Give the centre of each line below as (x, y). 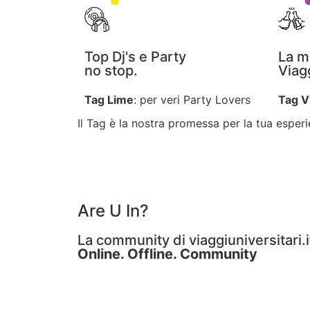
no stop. (111, 71)
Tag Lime (109, 100)
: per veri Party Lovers (192, 100)
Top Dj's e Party (135, 57)
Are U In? (113, 211)
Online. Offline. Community (167, 254)
